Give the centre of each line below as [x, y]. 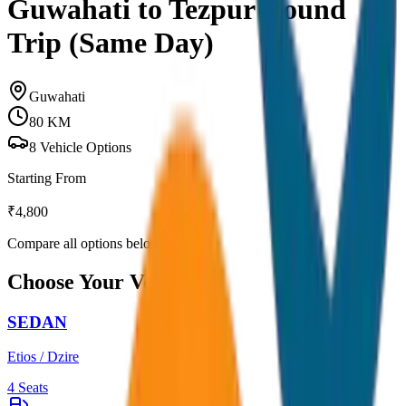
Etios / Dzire [43, 357]
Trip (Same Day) [111, 43]
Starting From [47, 178]
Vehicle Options [84, 147]
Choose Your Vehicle [102, 281]
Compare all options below [84, 243]
